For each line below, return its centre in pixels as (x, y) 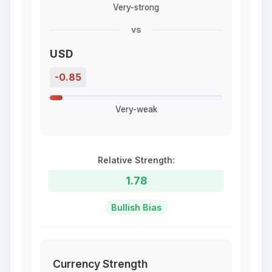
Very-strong (136, 7)
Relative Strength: (136, 160)
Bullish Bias (136, 207)
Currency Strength (100, 263)
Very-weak (136, 109)
